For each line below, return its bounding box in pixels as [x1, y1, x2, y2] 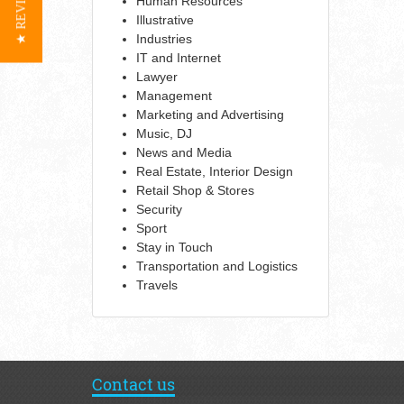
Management [136, 87, 212, 103]
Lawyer [136, 69, 178, 84]
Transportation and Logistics [136, 258, 298, 273]
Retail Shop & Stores [136, 182, 254, 197]
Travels [136, 277, 178, 292]
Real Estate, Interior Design [136, 163, 293, 179]
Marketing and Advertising [136, 106, 284, 122]
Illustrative [136, 12, 194, 27]
